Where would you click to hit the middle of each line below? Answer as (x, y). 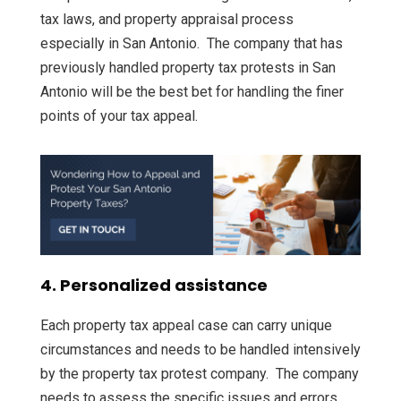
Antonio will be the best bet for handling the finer (192, 92)
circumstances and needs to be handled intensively (200, 350)
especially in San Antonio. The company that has (192, 44)
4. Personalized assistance (154, 285)
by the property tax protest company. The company (200, 374)
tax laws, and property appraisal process (167, 20)
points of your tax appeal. (121, 116)
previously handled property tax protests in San (188, 68)
